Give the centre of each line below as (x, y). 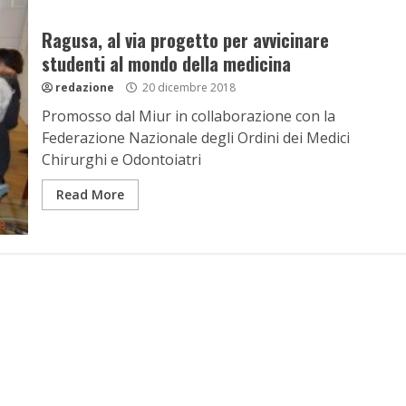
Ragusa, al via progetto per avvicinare (185, 40)
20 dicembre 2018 (187, 87)
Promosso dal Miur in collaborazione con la (188, 116)
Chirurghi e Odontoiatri (121, 159)
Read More (90, 194)
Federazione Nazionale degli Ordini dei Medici (195, 138)
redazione (84, 87)
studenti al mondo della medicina (166, 63)
